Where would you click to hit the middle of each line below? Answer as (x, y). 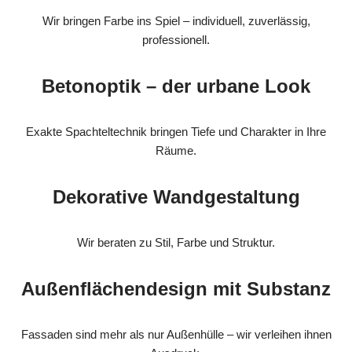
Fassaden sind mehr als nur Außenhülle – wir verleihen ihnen (176, 335)
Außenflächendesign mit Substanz (176, 289)
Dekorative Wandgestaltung (176, 197)
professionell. (176, 40)
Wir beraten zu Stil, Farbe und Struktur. (176, 243)
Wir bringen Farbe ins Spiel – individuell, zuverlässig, (176, 21)
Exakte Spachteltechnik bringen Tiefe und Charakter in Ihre (176, 132)
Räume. (176, 151)
